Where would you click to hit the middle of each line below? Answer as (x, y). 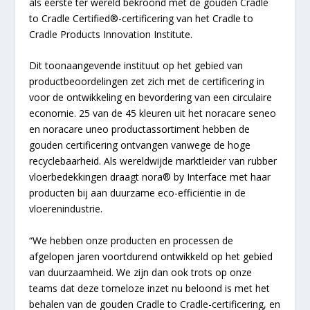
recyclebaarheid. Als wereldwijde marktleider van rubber (153, 161)
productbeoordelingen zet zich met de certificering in (147, 82)
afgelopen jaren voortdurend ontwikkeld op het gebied (151, 256)
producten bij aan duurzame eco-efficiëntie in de (138, 193)
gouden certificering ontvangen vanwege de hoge (140, 145)
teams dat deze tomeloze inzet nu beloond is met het (150, 288)
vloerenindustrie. (66, 209)
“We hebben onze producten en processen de (131, 240)
